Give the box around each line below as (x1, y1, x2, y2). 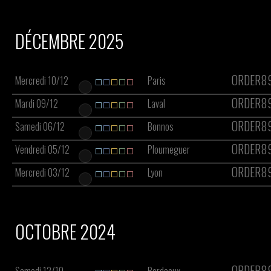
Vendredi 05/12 (15, 142, 70, 157)
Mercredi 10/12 (15, 73, 68, 88)
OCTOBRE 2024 (15, 218, 116, 245)
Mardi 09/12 (15, 96, 58, 111)
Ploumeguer (148, 142, 190, 157)
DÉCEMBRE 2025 (15, 27, 123, 54)
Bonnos (148, 119, 174, 134)
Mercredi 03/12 (15, 165, 70, 180)
